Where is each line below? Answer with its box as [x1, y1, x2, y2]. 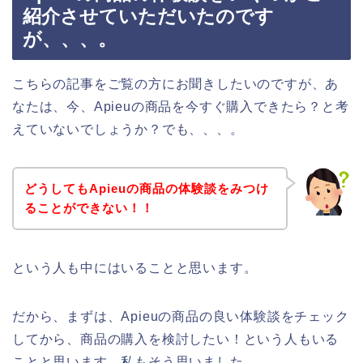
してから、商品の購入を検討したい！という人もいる [12, 331, 340, 346]
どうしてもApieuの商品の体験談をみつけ [23, 181, 269, 195]
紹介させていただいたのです [23, 6, 274, 28]
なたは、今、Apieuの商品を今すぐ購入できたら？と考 [12, 100, 349, 114]
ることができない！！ [23, 200, 154, 215]
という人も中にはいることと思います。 [12, 260, 258, 275]
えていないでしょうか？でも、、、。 [12, 122, 244, 137]
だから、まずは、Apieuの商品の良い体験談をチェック [12, 309, 349, 323]
